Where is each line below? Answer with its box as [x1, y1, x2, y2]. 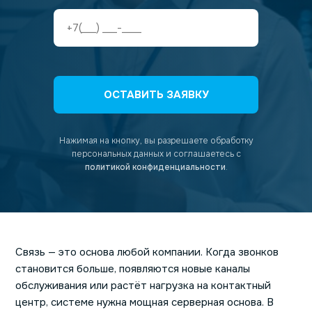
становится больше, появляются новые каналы [15, 262, 250, 276]
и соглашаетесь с [165, 148, 241, 160]
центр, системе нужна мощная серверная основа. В [15, 295, 274, 310]
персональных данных [71, 148, 166, 160]
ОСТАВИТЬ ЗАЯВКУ [103, 88, 209, 102]
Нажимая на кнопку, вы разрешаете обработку [58, 135, 253, 147]
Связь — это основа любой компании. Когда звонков [15, 245, 279, 260]
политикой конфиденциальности [84, 162, 226, 173]
